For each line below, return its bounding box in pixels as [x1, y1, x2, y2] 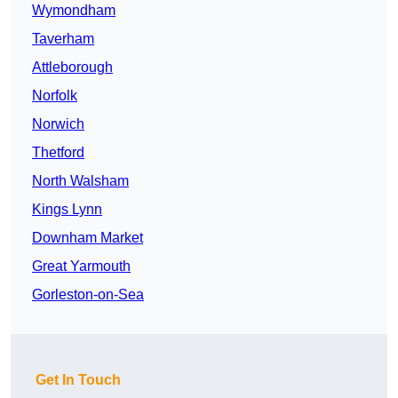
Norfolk [32, 88, 77, 104]
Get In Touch [36, 372, 121, 388]
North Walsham [32, 173, 129, 189]
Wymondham [32, 3, 115, 19]
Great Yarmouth [32, 259, 131, 275]
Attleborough [32, 60, 113, 76]
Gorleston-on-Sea [32, 287, 144, 303]
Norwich [32, 116, 84, 132]
